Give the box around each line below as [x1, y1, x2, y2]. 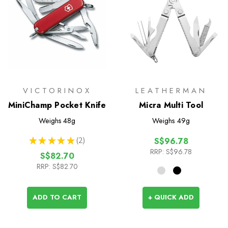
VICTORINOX [22, 85, 92, 97]
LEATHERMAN [135, 85, 207, 97]
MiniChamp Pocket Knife [8, 99, 106, 111]
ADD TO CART [33, 192, 81, 203]
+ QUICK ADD [148, 192, 194, 203]
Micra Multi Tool [139, 99, 203, 111]
